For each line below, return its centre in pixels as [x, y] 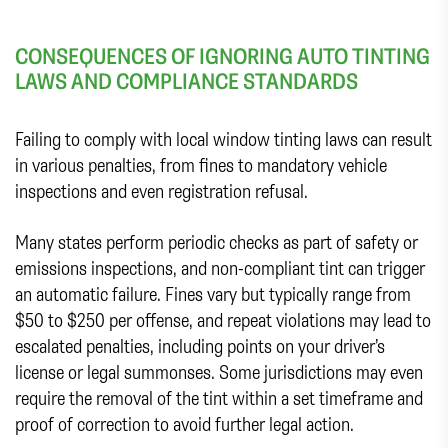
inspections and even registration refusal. [161, 191]
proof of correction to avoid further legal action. [184, 424]
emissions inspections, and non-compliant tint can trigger [220, 268]
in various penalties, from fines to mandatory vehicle [201, 165]
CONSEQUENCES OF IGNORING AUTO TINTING [222, 55]
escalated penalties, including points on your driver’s [200, 346]
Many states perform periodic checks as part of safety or [216, 242]
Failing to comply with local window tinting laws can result [223, 139]
